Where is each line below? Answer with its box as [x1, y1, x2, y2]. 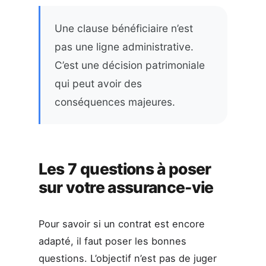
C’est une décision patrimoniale [54, 58, 205, 71]
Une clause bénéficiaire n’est [54, 21, 193, 34]
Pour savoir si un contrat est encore [38, 217, 205, 230]
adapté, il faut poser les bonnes [38, 235, 186, 247]
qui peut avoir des [54, 77, 142, 90]
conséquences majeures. [54, 95, 175, 108]
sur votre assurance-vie [38, 177, 214, 197]
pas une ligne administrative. [54, 40, 194, 53]
